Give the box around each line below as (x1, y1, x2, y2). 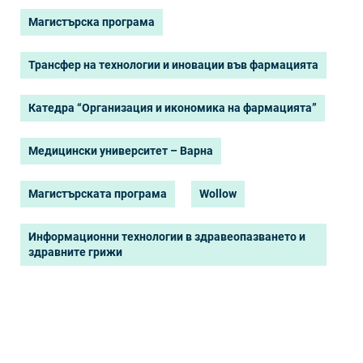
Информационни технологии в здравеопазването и (28, 230, 305, 243)
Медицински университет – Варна (28, 144, 213, 157)
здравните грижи (28, 246, 122, 258)
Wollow (199, 187, 237, 200)
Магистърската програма (28, 187, 167, 200)
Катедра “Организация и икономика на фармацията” (28, 101, 317, 114)
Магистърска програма (28, 15, 155, 28)
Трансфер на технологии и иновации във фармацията (28, 58, 318, 71)
